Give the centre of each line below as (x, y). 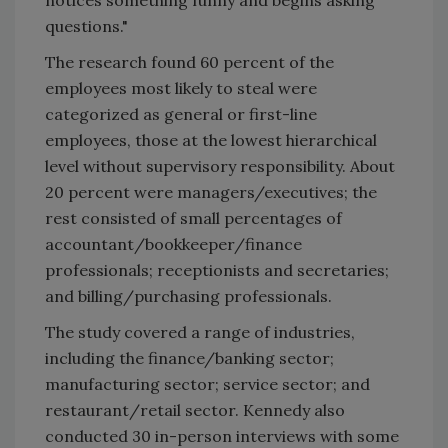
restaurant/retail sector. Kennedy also (195, 409)
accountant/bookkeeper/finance (173, 243)
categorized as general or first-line (181, 113)
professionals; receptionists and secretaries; (217, 269)
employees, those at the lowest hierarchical (211, 139)
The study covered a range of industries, (200, 331)
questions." (86, 25)
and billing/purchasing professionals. (188, 295)
